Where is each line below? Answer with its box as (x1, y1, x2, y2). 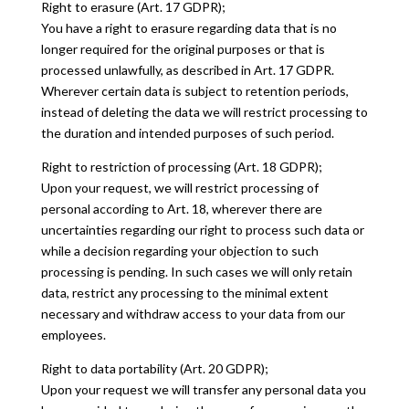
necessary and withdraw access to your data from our (40, 306, 345, 321)
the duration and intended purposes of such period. (40, 125, 334, 141)
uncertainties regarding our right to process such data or (40, 222, 364, 237)
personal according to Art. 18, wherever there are (40, 201, 322, 216)
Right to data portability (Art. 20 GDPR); (40, 361, 268, 376)
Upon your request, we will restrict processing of (40, 180, 319, 195)
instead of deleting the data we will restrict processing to (40, 104, 368, 120)
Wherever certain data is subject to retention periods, (40, 83, 349, 99)
